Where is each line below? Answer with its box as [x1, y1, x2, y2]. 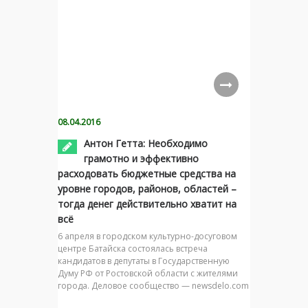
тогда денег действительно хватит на [58, 197, 236, 210]
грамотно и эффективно [84, 151, 199, 165]
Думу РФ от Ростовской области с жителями [58, 267, 238, 279]
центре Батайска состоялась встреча [58, 242, 208, 254]
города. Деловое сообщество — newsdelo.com [58, 279, 249, 291]
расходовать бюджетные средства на [58, 166, 236, 180]
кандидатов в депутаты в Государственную [58, 254, 230, 267]
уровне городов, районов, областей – [58, 181, 236, 195]
